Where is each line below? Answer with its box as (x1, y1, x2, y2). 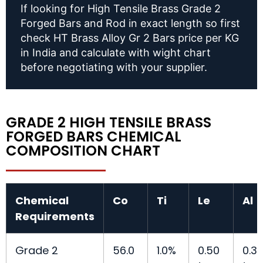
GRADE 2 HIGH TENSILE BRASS (6, 113, 211, 133)
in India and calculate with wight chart (21, 46, 211, 59)
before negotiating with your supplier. (21, 61, 207, 74)
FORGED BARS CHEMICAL (6, 127, 181, 147)
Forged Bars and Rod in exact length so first (21, 17, 240, 30)
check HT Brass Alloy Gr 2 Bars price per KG (21, 32, 239, 45)
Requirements (15, 209, 95, 224)
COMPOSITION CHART (6, 141, 160, 161)
